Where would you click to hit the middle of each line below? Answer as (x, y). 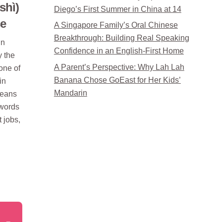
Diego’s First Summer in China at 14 (117, 9)
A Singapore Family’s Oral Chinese (116, 25)
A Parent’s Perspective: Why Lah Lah (119, 67)
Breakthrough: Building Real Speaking (121, 38)
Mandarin (70, 93)
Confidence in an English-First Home (119, 51)
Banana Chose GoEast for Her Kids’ (117, 80)
